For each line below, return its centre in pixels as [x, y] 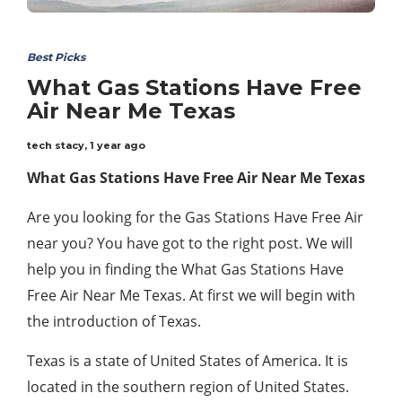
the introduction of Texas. [114, 322]
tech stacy [56, 146]
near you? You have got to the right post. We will [190, 244]
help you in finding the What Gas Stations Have [185, 270]
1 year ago [118, 146]
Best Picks [56, 57]
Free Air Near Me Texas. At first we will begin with [191, 296]
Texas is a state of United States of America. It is [188, 361]
